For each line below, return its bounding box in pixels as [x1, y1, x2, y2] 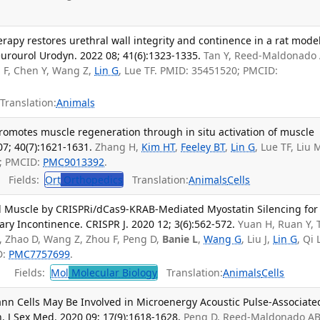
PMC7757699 [9, 247, 71, 261]
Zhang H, [95, 139, 142, 154]
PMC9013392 [43, 154, 105, 169]
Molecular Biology [69, 265, 158, 279]
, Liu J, [241, 232, 274, 246]
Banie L [162, 232, 199, 246]
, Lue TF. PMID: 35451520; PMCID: [119, 63, 279, 77]
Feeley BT [181, 139, 226, 154]
